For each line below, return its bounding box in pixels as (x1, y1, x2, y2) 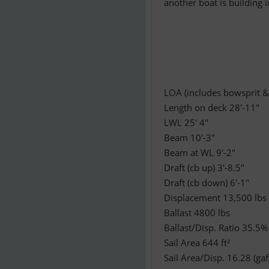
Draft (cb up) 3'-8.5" (164, 162, 244, 174)
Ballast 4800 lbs (164, 207, 230, 219)
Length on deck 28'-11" (164, 101, 259, 113)
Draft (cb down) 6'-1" (164, 177, 249, 189)
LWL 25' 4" (164, 116, 208, 128)
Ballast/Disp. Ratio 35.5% (164, 222, 268, 234)
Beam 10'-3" (164, 131, 215, 144)
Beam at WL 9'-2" (164, 147, 235, 159)
